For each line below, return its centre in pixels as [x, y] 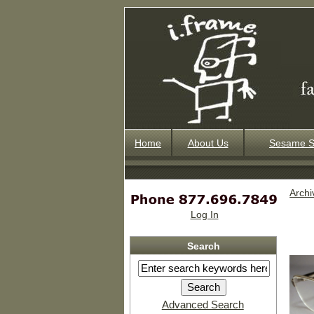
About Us [208, 143]
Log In [204, 214]
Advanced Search [203, 305]
